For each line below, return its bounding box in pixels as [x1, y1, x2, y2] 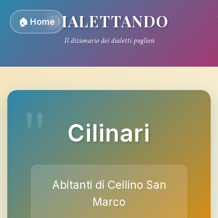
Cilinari [68, 119, 150, 147]
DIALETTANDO [49, 10, 169, 31]
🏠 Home [18, 17, 55, 27]
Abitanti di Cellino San [52, 178, 166, 191]
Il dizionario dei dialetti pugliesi [64, 36, 154, 46]
